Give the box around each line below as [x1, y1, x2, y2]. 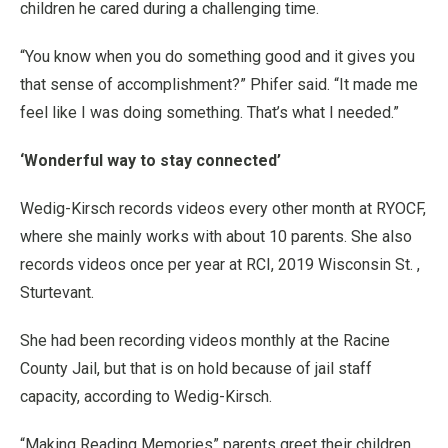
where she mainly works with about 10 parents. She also [20, 226, 412, 246]
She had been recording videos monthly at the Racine [20, 330, 390, 350]
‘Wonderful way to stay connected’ [20, 150, 281, 170]
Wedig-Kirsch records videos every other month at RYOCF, [20, 198, 426, 218]
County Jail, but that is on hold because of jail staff [20, 358, 372, 378]
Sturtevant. [20, 282, 94, 302]
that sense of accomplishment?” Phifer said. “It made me [20, 74, 418, 94]
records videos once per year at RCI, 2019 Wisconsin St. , [20, 254, 420, 274]
